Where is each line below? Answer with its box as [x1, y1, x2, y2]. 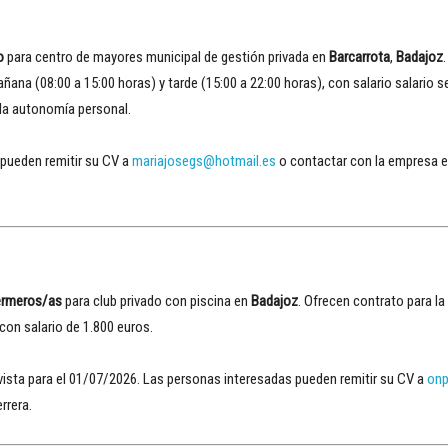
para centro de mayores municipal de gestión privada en [4, 48, 329, 66]
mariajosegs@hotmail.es [132, 152, 276, 170]
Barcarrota [329, 48, 390, 66]
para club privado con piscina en [62, 291, 251, 310]
